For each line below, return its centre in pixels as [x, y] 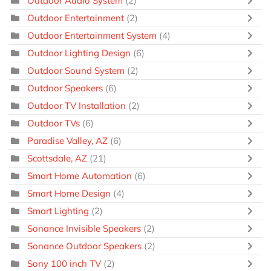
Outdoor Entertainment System [92, 36]
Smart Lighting [58, 211]
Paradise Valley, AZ [67, 141]
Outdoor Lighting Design [79, 53]
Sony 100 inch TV [64, 264]
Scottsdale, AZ [57, 158]
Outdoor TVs [54, 123]
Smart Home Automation [80, 176]
